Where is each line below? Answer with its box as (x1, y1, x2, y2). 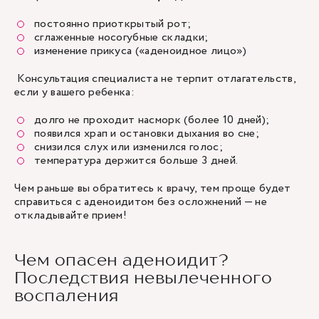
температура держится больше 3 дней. (34, 152, 241, 169)
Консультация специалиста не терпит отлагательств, (14, 70, 296, 87)
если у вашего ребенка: (14, 84, 138, 100)
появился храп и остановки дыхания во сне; (34, 125, 263, 142)
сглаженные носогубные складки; (34, 29, 211, 46)
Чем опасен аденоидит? (14, 249, 229, 270)
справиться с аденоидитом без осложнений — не (14, 194, 268, 210)
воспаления (14, 285, 124, 305)
